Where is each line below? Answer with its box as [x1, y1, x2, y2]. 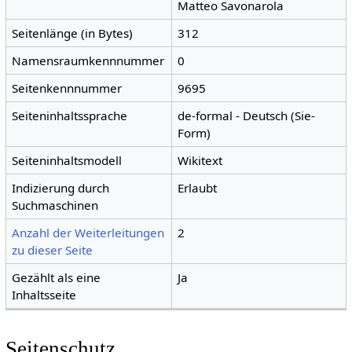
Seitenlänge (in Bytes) [12, 25, 134, 42]
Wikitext [178, 152, 223, 169]
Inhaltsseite [12, 287, 77, 303]
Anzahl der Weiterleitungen [12, 225, 165, 241]
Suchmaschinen [12, 197, 99, 214]
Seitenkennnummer [12, 80, 123, 97]
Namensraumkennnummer [12, 53, 165, 69]
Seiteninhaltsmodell [12, 152, 123, 169]
